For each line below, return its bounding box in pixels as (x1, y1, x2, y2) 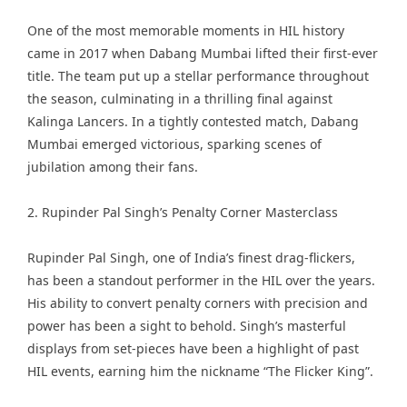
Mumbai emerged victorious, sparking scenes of (27, 135, 322, 153)
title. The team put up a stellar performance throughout (27, 67, 369, 84)
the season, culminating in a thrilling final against (27, 90, 333, 107)
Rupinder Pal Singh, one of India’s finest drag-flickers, (27, 249, 355, 266)
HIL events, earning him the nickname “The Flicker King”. (27, 362, 373, 380)
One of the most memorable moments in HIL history (27, 22, 344, 39)
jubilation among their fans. (27, 158, 198, 175)
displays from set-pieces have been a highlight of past (27, 340, 359, 357)
